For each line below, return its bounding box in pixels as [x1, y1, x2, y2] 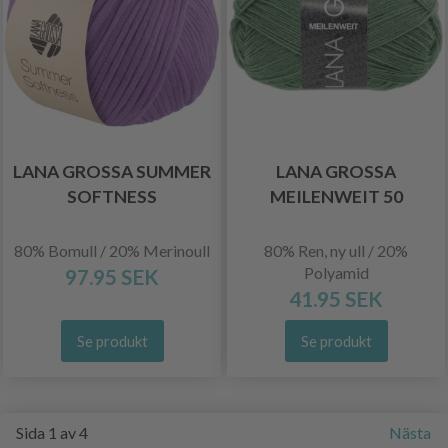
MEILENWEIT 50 [269, 186, 403, 207]
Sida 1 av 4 [16, 423, 88, 442]
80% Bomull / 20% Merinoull [14, 241, 210, 260]
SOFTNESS [67, 186, 157, 207]
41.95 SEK [289, 286, 383, 311]
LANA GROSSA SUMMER [13, 161, 211, 182]
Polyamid [303, 263, 369, 282]
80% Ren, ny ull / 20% [264, 241, 408, 260]
